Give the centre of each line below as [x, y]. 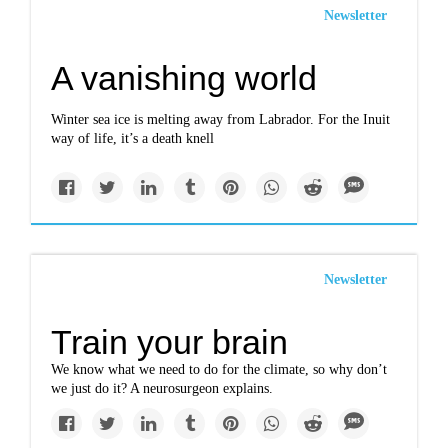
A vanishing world [184, 78]
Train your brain [170, 342]
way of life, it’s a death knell [133, 138]
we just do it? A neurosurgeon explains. [162, 388]
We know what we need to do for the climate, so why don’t [219, 369]
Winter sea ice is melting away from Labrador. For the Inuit [221, 119]
